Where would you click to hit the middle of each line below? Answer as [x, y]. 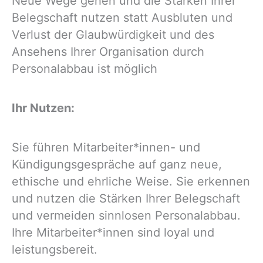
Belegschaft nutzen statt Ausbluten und [122, 18]
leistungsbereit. [55, 249]
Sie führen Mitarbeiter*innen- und [106, 147]
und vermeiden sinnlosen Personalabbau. [126, 215]
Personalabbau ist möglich [85, 69]
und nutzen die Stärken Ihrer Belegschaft [126, 198]
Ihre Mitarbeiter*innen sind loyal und [113, 232]
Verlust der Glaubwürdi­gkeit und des [113, 35]
